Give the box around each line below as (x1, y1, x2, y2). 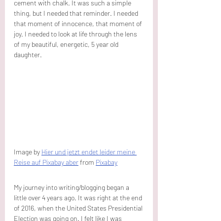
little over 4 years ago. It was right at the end (14, 193, 144, 202)
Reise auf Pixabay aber (14, 157, 78, 166)
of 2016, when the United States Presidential (14, 203, 144, 212)
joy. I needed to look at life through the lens (14, 30, 139, 38)
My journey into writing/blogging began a (14, 183, 131, 191)
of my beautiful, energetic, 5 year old (14, 40, 120, 48)
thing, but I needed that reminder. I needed (14, 9, 140, 17)
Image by (14, 147, 41, 156)
